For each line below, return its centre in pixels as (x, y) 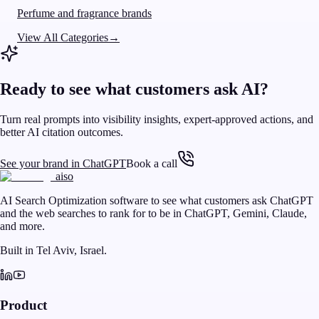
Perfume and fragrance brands (84, 14)
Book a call (152, 164)
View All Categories (63, 38)
